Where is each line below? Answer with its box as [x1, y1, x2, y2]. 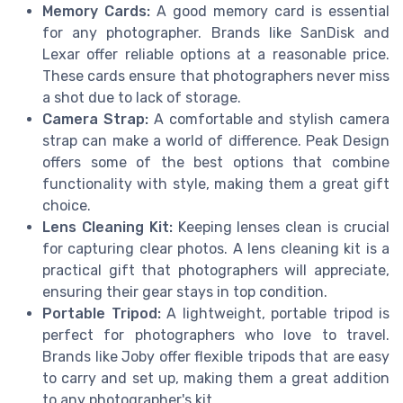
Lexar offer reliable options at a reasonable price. [42, 45, 390, 63]
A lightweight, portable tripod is [160, 304, 390, 322]
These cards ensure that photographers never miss [42, 67, 390, 85]
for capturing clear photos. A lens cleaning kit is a [42, 239, 390, 257]
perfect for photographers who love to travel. [42, 326, 390, 344]
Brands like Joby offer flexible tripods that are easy [42, 347, 390, 365]
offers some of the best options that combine [42, 153, 390, 171]
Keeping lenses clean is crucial [172, 218, 390, 236]
